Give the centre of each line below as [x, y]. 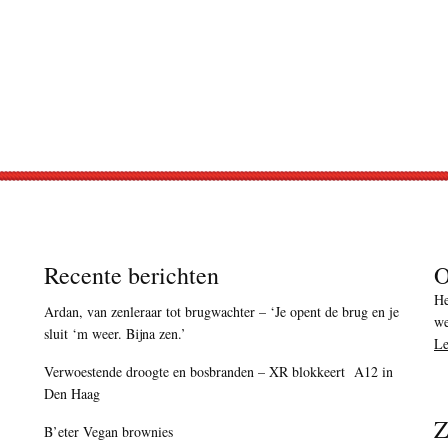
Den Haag [72, 394]
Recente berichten [131, 275]
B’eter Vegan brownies [108, 432]
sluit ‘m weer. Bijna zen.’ [115, 334]
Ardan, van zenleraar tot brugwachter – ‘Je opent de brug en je [221, 312]
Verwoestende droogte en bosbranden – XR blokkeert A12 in [218, 372]
